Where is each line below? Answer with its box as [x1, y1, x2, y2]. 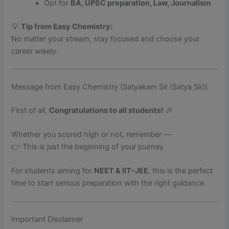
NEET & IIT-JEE [94, 166, 149, 176]
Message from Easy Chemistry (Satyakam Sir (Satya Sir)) [11, 82, 208, 91]
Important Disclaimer [11, 214, 83, 224]
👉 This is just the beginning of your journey [11, 142, 164, 152]
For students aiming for [11, 166, 95, 176]
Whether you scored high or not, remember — [11, 130, 172, 140]
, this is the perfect [148, 166, 213, 176]
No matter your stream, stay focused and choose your [11, 34, 200, 43]
